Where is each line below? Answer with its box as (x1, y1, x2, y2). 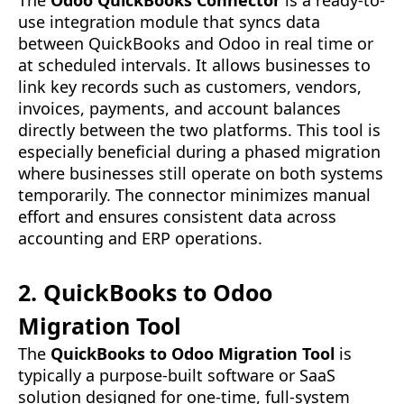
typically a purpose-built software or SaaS (18, 364, 335, 387)
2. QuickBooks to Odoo (18, 277, 272, 308)
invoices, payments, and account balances (18, 97, 341, 120)
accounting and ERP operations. (18, 227, 262, 250)
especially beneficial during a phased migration (18, 141, 381, 163)
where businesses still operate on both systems (18, 162, 383, 185)
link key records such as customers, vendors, (18, 76, 362, 98)
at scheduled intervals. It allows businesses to (18, 54, 371, 77)
